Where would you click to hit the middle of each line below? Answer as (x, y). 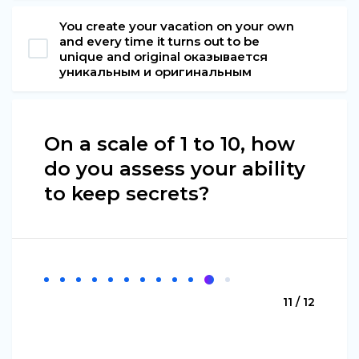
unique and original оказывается (163, 56)
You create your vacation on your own (177, 26)
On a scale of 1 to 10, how (169, 143)
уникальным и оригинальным (155, 71)
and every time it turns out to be (159, 41)
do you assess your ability (175, 168)
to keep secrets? (127, 193)
